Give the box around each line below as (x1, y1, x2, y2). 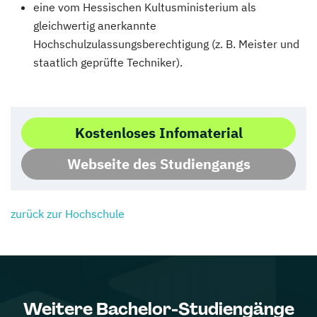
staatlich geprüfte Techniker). (33, 55, 183, 69)
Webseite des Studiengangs (67, 154, 250, 173)
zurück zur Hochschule (11, 207, 125, 221)
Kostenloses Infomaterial (74, 123, 243, 142)
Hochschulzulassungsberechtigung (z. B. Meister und (33, 37, 299, 51)
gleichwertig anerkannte (33, 18, 156, 33)
